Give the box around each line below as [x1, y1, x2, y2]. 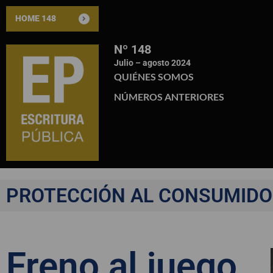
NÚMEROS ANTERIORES [114, 91, 224, 102]
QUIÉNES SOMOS [114, 71, 194, 82]
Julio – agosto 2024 [114, 58, 191, 68]
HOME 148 [15, 13, 56, 23]
